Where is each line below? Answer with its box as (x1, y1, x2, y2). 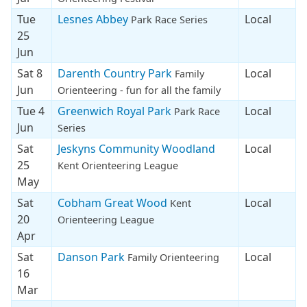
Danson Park (58, 249, 127, 265)
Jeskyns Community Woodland (58, 140, 215, 156)
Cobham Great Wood (58, 195, 170, 210)
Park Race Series (131, 12, 208, 26)
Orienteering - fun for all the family (58, 83, 221, 97)
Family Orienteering (127, 250, 219, 264)
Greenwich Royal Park (58, 103, 174, 119)
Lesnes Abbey (58, 11, 131, 27)
